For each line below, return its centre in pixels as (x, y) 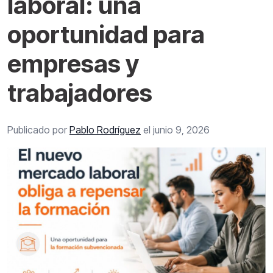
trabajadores (80, 93)
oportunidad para (106, 34)
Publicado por (38, 130)
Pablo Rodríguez (105, 130)
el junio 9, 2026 (175, 130)
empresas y (73, 64)
